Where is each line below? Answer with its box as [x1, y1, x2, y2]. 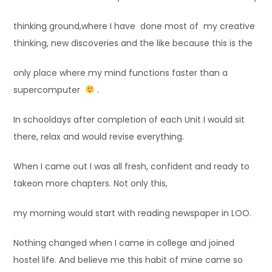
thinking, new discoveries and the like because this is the [13, 36, 253, 49]
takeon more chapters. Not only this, [13, 177, 168, 189]
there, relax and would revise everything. [13, 130, 185, 143]
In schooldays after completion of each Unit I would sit [13, 113, 245, 126]
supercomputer [13, 83, 86, 96]
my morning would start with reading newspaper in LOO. [13, 206, 252, 219]
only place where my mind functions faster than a [13, 66, 228, 79]
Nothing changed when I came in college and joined [13, 236, 235, 249]
